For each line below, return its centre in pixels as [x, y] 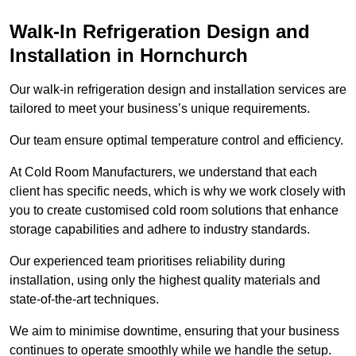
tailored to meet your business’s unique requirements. [160, 109]
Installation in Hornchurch [129, 56]
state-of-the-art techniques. [84, 300]
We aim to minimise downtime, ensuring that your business [174, 331]
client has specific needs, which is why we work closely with [178, 192]
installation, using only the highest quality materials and [165, 281]
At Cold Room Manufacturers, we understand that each [163, 172]
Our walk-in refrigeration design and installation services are [178, 90]
